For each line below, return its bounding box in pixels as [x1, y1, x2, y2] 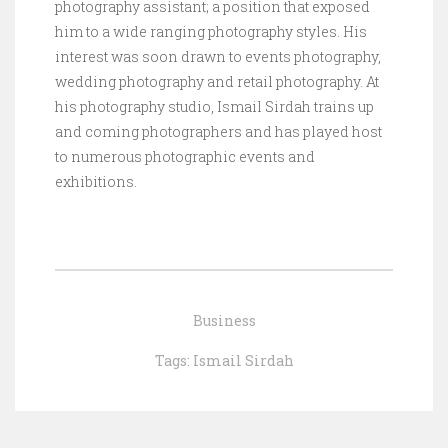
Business [192, 311, 256, 330]
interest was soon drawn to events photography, [55, 47, 381, 66]
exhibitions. [55, 172, 137, 191]
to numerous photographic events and [55, 147, 315, 166]
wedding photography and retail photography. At [55, 72, 379, 91]
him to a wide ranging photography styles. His [55, 22, 367, 41]
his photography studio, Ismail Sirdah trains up [55, 97, 374, 116]
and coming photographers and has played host [55, 122, 382, 141]
